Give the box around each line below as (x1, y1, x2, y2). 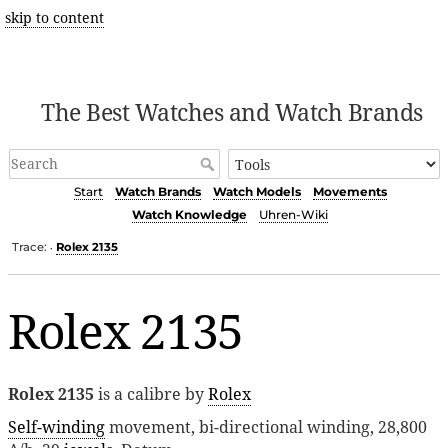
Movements (312, 184, 387, 200)
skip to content (4, 8, 104, 27)
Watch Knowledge (132, 207, 247, 223)
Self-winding (8, 415, 105, 438)
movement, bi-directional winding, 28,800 (105, 415, 427, 438)
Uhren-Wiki (259, 207, 328, 223)
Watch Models (212, 184, 301, 200)
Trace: (12, 239, 48, 254)
